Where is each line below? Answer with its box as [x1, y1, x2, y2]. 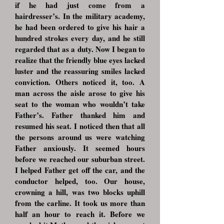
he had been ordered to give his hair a [15, 21, 145, 32]
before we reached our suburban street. [15, 153, 145, 164]
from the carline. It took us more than [15, 197, 145, 208]
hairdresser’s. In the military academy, [15, 10, 145, 21]
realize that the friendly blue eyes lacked [15, 54, 145, 65]
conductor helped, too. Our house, [15, 175, 145, 186]
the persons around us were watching [15, 131, 145, 142]
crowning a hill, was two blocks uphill [15, 186, 145, 197]
